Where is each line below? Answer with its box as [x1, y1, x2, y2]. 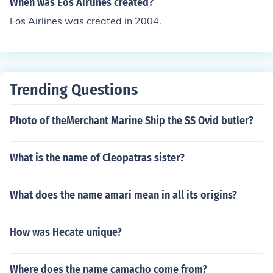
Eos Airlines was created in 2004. [10, 15, 161, 27]
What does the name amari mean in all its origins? [10, 188, 237, 202]
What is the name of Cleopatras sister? [10, 151, 185, 165]
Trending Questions [10, 80, 138, 99]
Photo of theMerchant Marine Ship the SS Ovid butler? [10, 114, 253, 127]
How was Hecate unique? [10, 225, 122, 239]
